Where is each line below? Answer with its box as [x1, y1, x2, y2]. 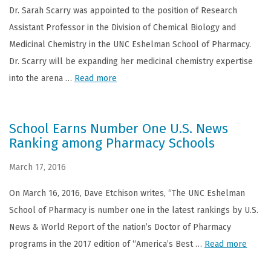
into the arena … [9, 73, 74, 83]
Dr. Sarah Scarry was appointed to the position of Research [9, 5, 237, 16]
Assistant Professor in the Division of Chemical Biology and [9, 22, 236, 33]
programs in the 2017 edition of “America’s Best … [9, 239, 204, 249]
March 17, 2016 [9, 162, 66, 172]
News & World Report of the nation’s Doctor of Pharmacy [9, 222, 231, 232]
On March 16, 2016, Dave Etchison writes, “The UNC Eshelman [9, 188, 245, 198]
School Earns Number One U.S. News [9, 120, 228, 137]
